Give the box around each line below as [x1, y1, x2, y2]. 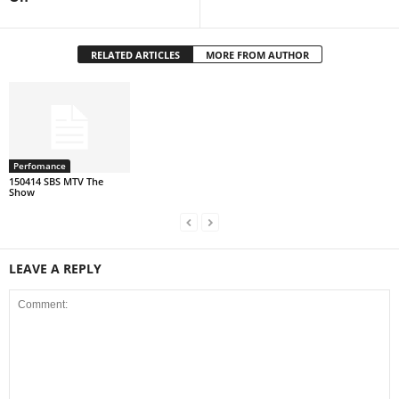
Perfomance [13, 159, 66, 172]
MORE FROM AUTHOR [205, 48, 309, 61]
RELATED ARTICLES [90, 48, 180, 61]
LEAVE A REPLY [9, 259, 102, 277]
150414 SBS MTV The [9, 174, 103, 188]
